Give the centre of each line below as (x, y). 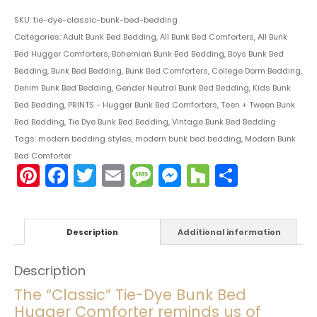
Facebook (122, 175)
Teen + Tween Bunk (258, 105)
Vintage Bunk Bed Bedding (224, 122)
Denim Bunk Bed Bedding (63, 88)
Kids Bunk (272, 88)
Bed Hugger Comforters (61, 54)
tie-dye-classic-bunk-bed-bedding (105, 20)
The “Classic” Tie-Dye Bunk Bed (130, 295)
